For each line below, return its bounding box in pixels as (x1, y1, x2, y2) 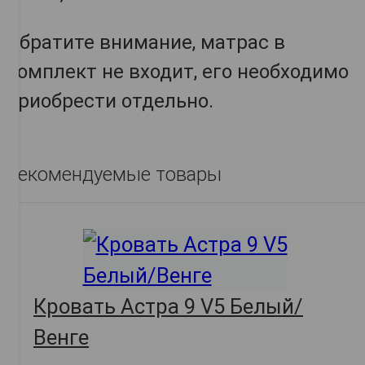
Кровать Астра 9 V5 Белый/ (33, 294, 303, 319)
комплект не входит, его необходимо (7, 60, 349, 84)
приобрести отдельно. (7, 90, 213, 113)
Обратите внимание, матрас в (7, 31, 285, 55)
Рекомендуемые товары (7, 163, 222, 187)
